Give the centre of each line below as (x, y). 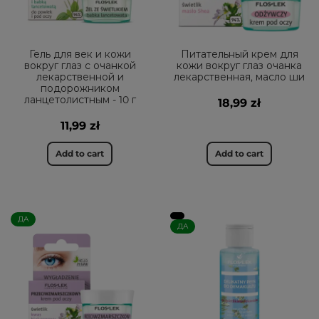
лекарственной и (80, 77)
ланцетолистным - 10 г (80, 100)
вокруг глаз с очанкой (80, 66)
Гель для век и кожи (80, 54)
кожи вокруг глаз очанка (239, 66)
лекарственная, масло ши (239, 77)
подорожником (80, 88)
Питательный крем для (239, 54)
